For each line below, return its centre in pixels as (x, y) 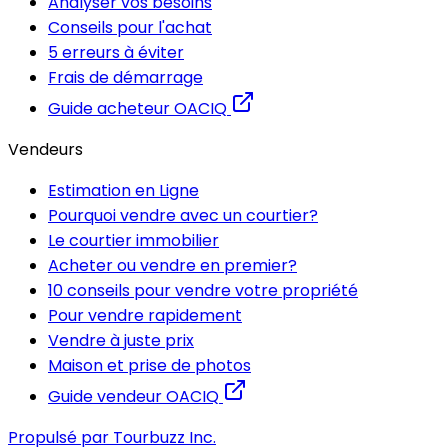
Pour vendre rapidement (145, 316)
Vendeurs (45, 150)
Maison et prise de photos (149, 366)
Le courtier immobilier (133, 241)
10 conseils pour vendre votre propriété (203, 291)
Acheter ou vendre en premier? (172, 266)
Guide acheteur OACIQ (137, 109)
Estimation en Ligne (123, 191)
